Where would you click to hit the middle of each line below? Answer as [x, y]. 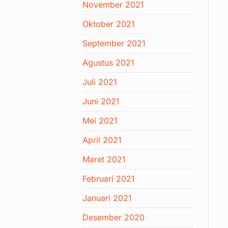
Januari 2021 [107, 198]
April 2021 [102, 140]
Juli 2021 [100, 82]
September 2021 [114, 44]
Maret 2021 [104, 160]
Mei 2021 [100, 121]
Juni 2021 [101, 102]
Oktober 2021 [109, 24]
